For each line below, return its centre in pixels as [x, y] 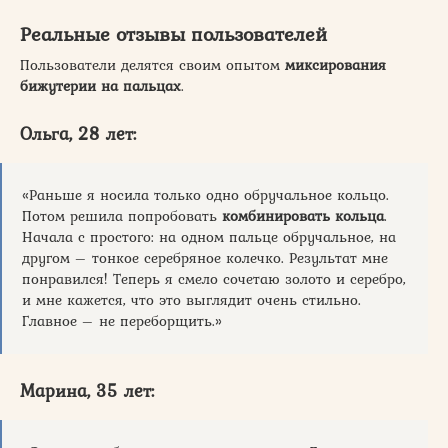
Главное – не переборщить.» [122, 320]
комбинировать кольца [303, 215]
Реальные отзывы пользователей [173, 33]
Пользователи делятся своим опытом [152, 64]
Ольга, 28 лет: [78, 133]
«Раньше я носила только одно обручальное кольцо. [205, 194]
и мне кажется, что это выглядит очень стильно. [191, 299]
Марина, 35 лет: [87, 390]
